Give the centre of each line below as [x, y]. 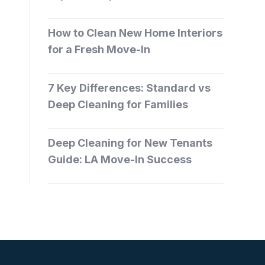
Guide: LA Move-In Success [120, 160]
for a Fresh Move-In [99, 50]
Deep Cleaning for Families [118, 105]
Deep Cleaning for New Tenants [130, 143]
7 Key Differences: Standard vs [129, 88]
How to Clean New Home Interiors [135, 33]
